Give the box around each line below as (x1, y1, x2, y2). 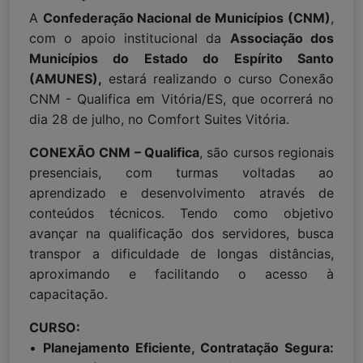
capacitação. (29, 286, 108, 303)
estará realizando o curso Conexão (102, 70, 334, 88)
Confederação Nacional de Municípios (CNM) (42, 10, 331, 27)
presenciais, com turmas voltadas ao (29, 164, 334, 181)
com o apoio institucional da (29, 30, 230, 47)
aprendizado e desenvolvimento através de (29, 185, 334, 202)
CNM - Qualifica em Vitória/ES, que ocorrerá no (29, 91, 334, 108)
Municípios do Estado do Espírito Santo (29, 50, 334, 67)
